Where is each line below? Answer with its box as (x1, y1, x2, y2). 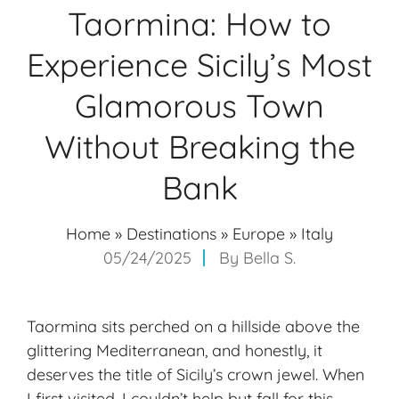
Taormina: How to (68, 4, 331, 45)
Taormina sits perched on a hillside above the (27, 316, 360, 338)
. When (315, 364, 364, 386)
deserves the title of (27, 364, 176, 386)
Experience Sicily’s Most (27, 45, 372, 85)
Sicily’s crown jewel (176, 364, 315, 386)
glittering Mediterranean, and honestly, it (27, 340, 322, 362)
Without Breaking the (44, 126, 355, 167)
